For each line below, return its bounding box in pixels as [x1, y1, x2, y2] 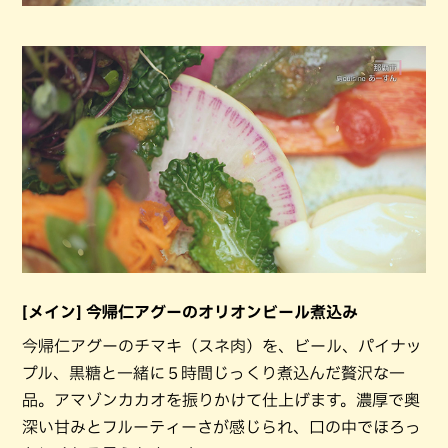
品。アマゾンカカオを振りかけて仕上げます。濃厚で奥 [22, 391, 420, 408]
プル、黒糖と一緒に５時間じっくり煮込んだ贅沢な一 [22, 364, 405, 381]
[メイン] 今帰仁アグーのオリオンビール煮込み [22, 303, 358, 320]
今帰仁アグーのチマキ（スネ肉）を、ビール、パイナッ [22, 337, 422, 354]
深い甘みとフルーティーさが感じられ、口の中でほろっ [22, 418, 421, 435]
